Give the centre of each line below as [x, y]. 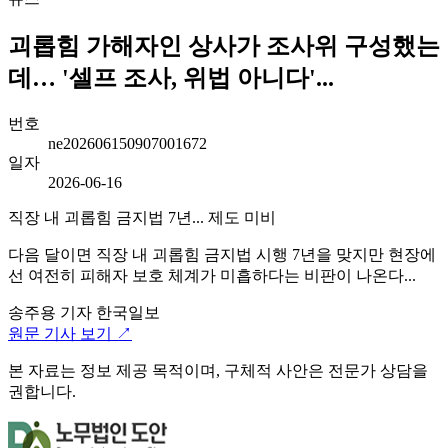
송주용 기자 [50, 312]
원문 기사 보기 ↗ [70, 333]
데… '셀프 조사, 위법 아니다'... [171, 77]
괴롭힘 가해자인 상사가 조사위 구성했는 [224, 45]
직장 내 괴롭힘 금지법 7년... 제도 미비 [142, 217]
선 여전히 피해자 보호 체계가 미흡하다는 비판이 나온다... [212, 275]
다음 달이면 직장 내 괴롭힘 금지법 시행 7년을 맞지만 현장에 [222, 254]
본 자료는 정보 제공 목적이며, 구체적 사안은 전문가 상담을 [218, 370]
